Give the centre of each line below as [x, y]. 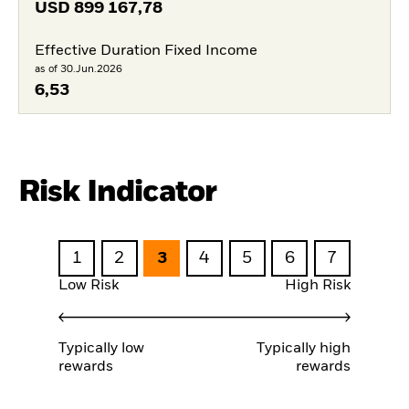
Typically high [304, 349]
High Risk [318, 285]
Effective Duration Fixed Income [146, 52]
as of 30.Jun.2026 [78, 69]
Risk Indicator [118, 193]
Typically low [101, 349]
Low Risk [89, 285]
